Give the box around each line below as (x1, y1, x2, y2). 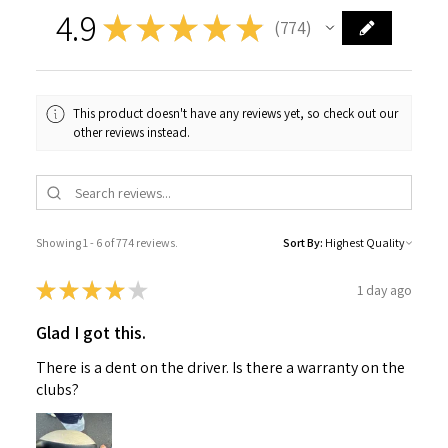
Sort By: (283, 235, 323, 251)
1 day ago (357, 280, 412, 299)
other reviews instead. (73, 124, 191, 141)
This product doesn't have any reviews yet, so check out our (73, 105, 399, 122)
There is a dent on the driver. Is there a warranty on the (36, 357, 405, 379)
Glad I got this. (36, 321, 146, 345)
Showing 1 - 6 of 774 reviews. (36, 235, 178, 251)
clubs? (36, 379, 79, 401)
